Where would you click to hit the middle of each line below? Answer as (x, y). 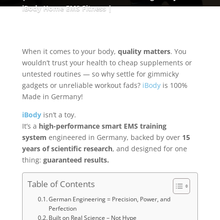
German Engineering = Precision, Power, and (110, 199)
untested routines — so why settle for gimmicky (100, 74)
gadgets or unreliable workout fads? (82, 85)
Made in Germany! (52, 96)
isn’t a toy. (58, 115)
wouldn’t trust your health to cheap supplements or (107, 63)
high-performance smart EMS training (102, 126)
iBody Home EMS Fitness (64, 8)
